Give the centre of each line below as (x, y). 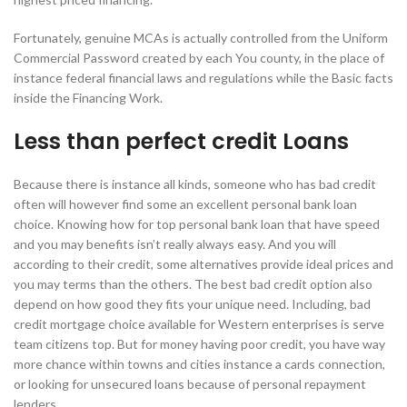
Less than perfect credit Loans (181, 142)
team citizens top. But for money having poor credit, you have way (199, 344)
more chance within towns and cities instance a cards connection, (199, 364)
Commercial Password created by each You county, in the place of (199, 58)
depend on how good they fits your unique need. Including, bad (192, 304)
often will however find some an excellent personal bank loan (185, 204)
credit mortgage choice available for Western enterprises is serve (199, 324)
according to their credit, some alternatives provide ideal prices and (203, 264)
